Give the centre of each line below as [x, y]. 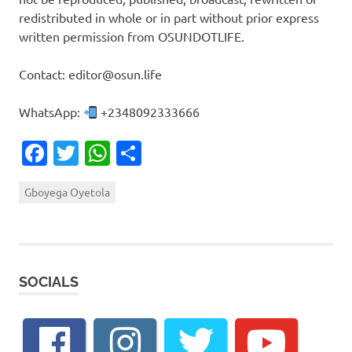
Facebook [102, 153]
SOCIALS [49, 282]
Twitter [119, 153]
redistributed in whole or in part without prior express [169, 18]
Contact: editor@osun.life [90, 74]
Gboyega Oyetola [67, 192]
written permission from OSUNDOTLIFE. [132, 37]
